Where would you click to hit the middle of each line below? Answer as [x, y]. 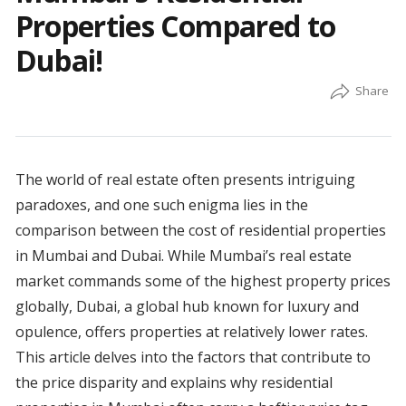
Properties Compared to [175, 26]
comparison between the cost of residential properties [200, 231]
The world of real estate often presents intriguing [185, 180]
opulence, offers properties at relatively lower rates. [191, 332]
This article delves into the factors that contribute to [193, 358]
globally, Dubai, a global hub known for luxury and [187, 307]
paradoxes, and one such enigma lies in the [161, 205]
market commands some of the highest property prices [203, 281]
